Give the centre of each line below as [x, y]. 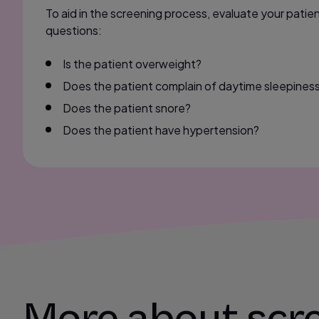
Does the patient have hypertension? [161, 130]
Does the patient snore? [127, 108]
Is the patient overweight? [132, 64]
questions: [74, 30]
